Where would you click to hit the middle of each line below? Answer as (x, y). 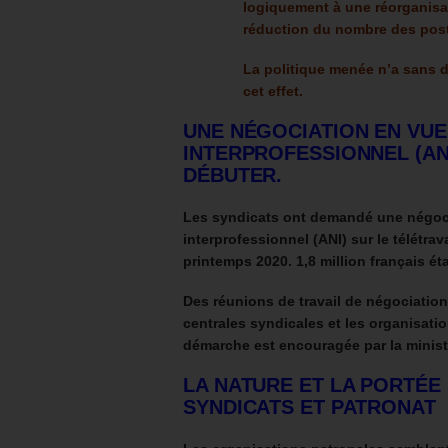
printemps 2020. (239, 261)
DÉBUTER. (233, 175)
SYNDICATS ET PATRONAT (309, 407)
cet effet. (273, 91)
